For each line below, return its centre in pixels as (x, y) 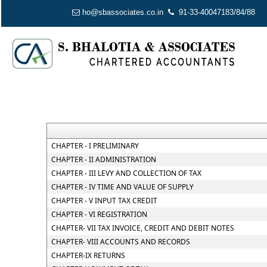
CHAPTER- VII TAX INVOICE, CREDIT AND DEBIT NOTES (142, 228)
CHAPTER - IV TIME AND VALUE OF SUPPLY (122, 187)
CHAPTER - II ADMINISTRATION (103, 159)
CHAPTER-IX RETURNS (88, 255)
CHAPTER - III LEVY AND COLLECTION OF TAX (126, 173)
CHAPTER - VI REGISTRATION (99, 214)
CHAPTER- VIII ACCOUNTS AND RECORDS (120, 242)
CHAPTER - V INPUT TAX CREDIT (104, 201)
